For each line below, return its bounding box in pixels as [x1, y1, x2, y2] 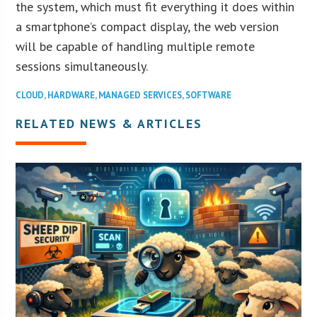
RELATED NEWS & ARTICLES [16, 115, 203, 132]
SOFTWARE [185, 89, 232, 102]
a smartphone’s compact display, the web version [16, 18, 279, 35]
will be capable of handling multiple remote [16, 38, 255, 55]
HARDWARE [47, 89, 96, 102]
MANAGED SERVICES [98, 89, 183, 102]
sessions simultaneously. [16, 58, 149, 75]
